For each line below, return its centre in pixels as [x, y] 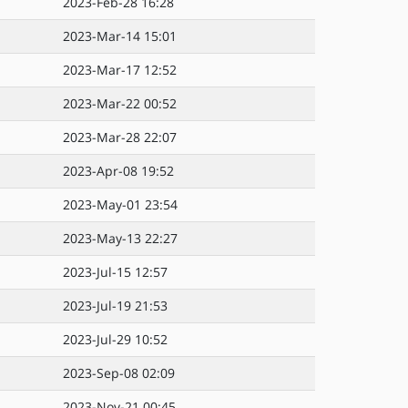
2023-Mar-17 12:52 [120, 70]
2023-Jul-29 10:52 [115, 339]
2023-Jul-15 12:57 [115, 272]
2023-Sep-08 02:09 [119, 373]
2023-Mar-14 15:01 [120, 36]
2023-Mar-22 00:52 [120, 103]
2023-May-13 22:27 [120, 238]
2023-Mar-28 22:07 [120, 137]
